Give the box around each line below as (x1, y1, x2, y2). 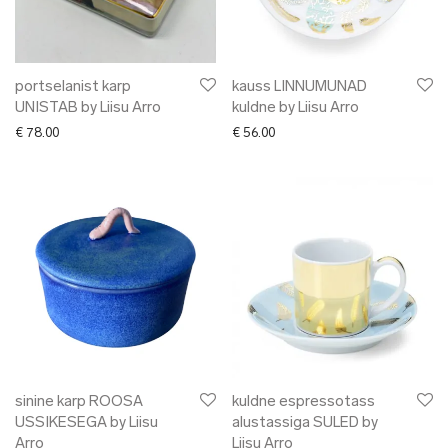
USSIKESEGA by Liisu (15, 416, 158, 432)
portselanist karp (15, 80, 131, 96)
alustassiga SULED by (232, 416, 378, 432)
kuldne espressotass (232, 395, 375, 411)
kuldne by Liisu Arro (232, 101, 359, 117)
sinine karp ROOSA (15, 395, 143, 411)
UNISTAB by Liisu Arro (15, 101, 161, 117)
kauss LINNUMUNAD (232, 80, 367, 96)
